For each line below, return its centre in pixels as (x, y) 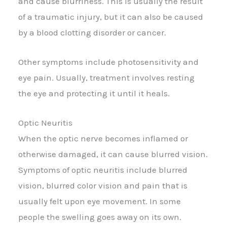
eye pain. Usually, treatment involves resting (106, 77)
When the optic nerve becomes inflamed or (103, 139)
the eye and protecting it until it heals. (94, 93)
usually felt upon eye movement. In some (100, 201)
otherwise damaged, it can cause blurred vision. (113, 154)
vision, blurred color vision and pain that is (103, 186)
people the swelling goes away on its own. (100, 217)
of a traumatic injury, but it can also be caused (111, 16)
